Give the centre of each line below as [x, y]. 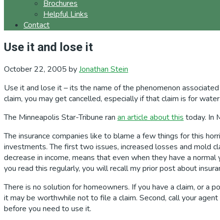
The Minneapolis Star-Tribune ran [61, 117]
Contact [37, 25]
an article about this [151, 117]
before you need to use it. [48, 208]
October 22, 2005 [35, 69]
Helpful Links [66, 14]
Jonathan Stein [104, 69]
